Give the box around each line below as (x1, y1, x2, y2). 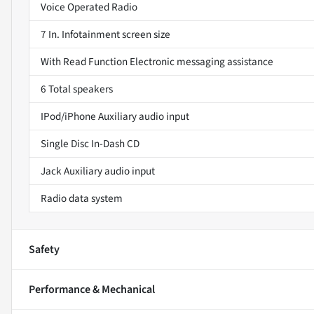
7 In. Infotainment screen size (41, 26, 170, 42)
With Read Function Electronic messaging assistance (41, 53, 273, 69)
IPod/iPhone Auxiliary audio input (41, 108, 189, 124)
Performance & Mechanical (29, 281, 155, 297)
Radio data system (41, 190, 123, 206)
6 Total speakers (41, 81, 113, 97)
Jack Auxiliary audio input (41, 163, 155, 179)
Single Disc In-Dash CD (41, 135, 139, 151)
